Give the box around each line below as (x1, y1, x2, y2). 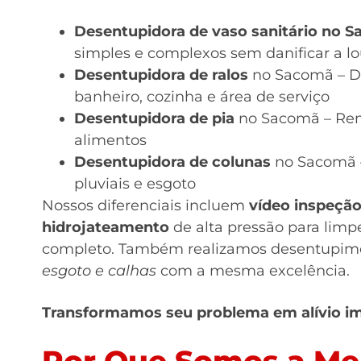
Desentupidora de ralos (74, 65, 248, 84)
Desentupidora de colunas (74, 152, 271, 171)
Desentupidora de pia (74, 109, 234, 127)
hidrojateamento (42, 218, 169, 236)
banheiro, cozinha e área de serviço (74, 87, 330, 106)
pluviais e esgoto (74, 174, 196, 193)
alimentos (74, 131, 147, 149)
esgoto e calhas (42, 261, 156, 280)
